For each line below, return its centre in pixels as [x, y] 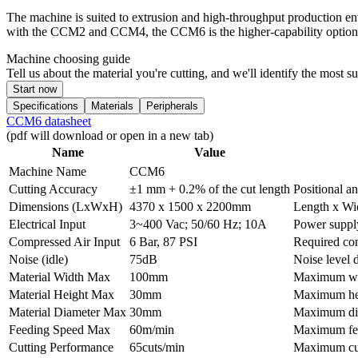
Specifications [46, 106]
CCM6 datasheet [49, 121]
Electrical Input [47, 225]
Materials [112, 106]
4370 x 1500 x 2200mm [190, 207]
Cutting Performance [61, 348]
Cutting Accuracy [53, 189]
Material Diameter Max [68, 312]
